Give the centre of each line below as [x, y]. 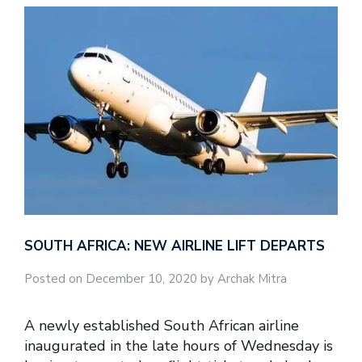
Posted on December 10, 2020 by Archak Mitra [156, 279]
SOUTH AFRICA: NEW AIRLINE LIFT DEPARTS [175, 246]
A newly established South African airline [162, 325]
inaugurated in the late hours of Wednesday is [179, 345]
